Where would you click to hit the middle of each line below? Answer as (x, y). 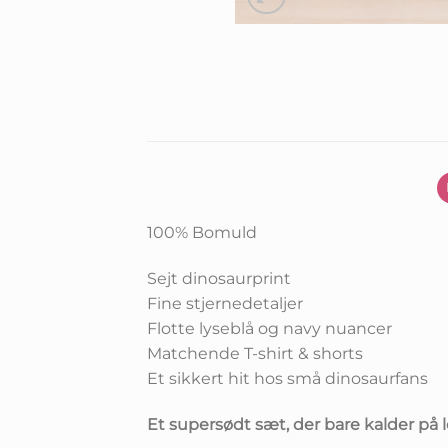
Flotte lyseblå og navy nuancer (269, 328)
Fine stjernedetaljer (225, 303)
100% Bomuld (202, 233)
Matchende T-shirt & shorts (255, 353)
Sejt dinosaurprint (219, 278)
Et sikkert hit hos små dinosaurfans (287, 378)
